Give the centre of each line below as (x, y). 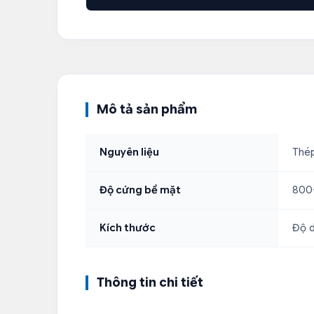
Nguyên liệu (129, 152)
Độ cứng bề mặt (140, 190)
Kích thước (128, 228)
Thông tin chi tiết (150, 283)
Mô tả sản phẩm (147, 110)
